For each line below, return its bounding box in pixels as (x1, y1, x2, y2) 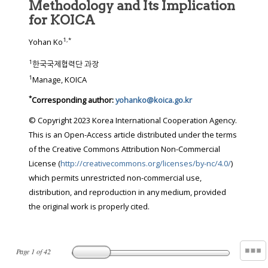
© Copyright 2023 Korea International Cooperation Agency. (29, 115, 209, 126)
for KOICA (29, 12, 95, 28)
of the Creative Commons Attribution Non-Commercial (29, 144, 52, 155)
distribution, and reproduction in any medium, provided (29, 187, 161, 198)
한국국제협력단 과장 (32, 59, 99, 70)
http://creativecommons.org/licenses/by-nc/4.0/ (60, 158, 231, 169)
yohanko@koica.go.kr (115, 95, 192, 106)
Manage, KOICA (32, 74, 87, 86)
